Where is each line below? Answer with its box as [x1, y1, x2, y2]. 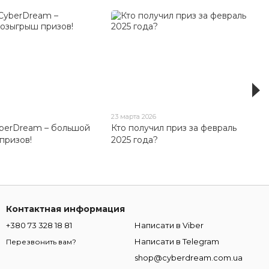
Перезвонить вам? [6, 237, 76, 247]
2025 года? [111, 134, 159, 146]
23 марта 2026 [111, 112, 157, 121]
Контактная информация [6, 204, 125, 215]
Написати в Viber [134, 220, 204, 231]
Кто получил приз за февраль [111, 122, 237, 134]
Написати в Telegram [134, 237, 219, 247]
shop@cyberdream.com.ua [134, 253, 243, 263]
